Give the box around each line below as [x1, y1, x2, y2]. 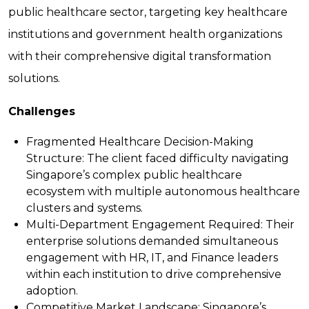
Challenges [8, 104, 75, 118]
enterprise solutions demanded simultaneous [26, 234, 278, 248]
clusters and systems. [26, 201, 143, 215]
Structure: [26, 151, 84, 165]
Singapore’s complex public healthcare [26, 168, 242, 181]
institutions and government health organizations [8, 27, 282, 41]
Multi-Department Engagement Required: [26, 217, 263, 231]
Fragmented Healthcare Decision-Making [26, 134, 254, 148]
